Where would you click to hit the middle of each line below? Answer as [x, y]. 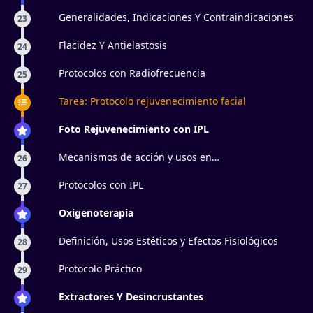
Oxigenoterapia [96, 213]
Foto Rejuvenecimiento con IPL [134, 129]
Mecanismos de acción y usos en [135, 157]
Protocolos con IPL [101, 185]
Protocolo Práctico [100, 269]
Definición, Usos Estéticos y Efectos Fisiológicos [168, 241]
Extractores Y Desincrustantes [131, 297]
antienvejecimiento [103, 171]
